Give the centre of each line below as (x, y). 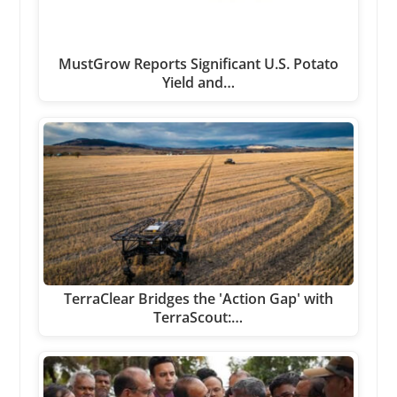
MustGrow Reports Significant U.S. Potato (198, 64)
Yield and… (198, 83)
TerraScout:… (198, 317)
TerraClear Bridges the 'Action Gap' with (198, 298)
